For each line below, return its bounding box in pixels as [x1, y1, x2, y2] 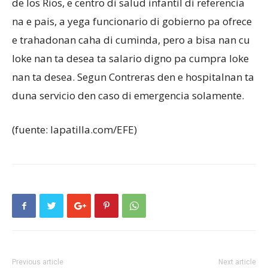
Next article [218, 258, 256, 266]
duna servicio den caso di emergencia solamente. [12, 89, 244, 102]
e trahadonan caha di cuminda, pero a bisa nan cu [12, 33, 250, 47]
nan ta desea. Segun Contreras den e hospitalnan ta [12, 70, 254, 84]
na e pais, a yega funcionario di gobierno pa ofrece [12, 14, 252, 28]
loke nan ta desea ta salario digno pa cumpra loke [12, 51, 249, 65]
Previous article [12, 258, 63, 266]
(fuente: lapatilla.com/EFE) [12, 123, 137, 136]
